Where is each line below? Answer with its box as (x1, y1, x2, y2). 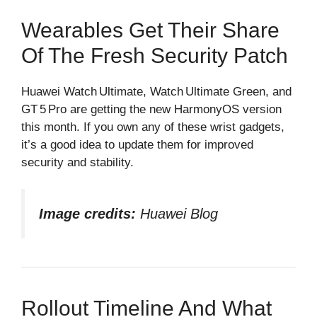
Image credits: (39, 206, 136, 221)
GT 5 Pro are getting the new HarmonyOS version (21, 102, 282, 116)
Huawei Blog (136, 206, 218, 221)
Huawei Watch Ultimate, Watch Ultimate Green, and (21, 84, 292, 98)
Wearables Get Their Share (21, 18, 279, 42)
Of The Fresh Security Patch (21, 43, 288, 67)
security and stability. (21, 155, 134, 169)
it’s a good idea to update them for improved (21, 137, 253, 151)
